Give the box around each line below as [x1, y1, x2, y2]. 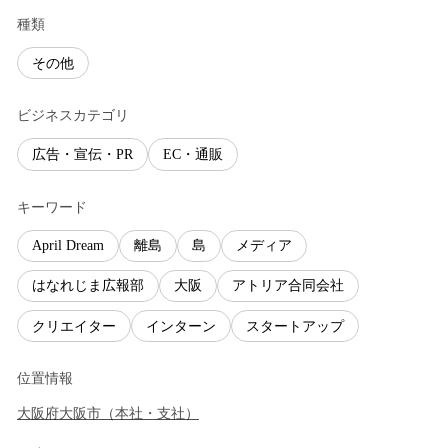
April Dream [32, 238, 104, 254]
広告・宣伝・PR [32, 147, 133, 163]
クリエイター [32, 318, 116, 334]
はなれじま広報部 [32, 278, 144, 294]
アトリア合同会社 [232, 278, 344, 294]
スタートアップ [246, 318, 344, 334]
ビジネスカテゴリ [17, 108, 129, 124]
